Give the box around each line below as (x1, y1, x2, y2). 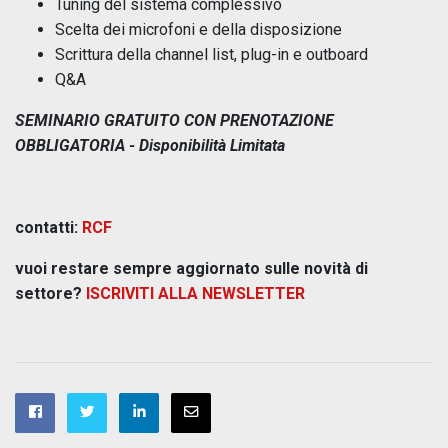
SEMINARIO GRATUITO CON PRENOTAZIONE (15, 110, 334, 130)
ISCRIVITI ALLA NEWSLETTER (86, 283, 305, 303)
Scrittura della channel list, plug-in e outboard (55, 44, 368, 64)
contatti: (15, 217, 82, 237)
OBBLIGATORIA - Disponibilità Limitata (15, 135, 285, 155)
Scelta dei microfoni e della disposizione (55, 19, 342, 39)
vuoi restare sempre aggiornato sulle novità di (15, 258, 368, 278)
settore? (15, 283, 86, 303)
